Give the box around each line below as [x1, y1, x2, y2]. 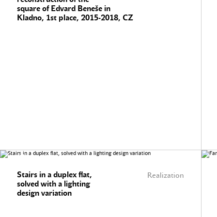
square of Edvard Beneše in [17, 4, 110, 13]
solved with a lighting [17, 179, 90, 188]
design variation [17, 188, 72, 198]
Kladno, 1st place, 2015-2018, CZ [17, 13, 133, 22]
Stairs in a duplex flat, [17, 170, 92, 179]
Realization [147, 171, 184, 180]
